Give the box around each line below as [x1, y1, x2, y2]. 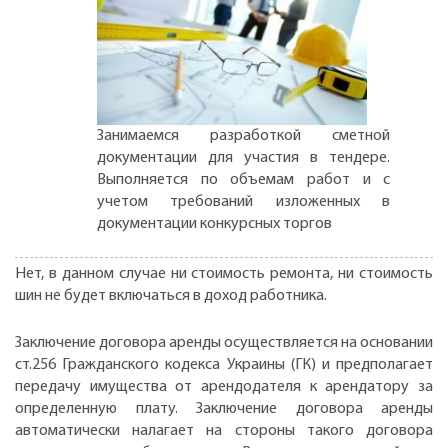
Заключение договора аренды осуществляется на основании [15, 335, 433, 352]
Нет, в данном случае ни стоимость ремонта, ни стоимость [15, 265, 433, 282]
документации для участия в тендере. [97, 149, 391, 166]
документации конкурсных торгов [97, 215, 332, 232]
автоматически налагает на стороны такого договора [15, 423, 433, 440]
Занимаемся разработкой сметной [97, 127, 391, 144]
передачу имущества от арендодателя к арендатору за [15, 379, 433, 396]
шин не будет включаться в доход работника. [15, 287, 327, 304]
